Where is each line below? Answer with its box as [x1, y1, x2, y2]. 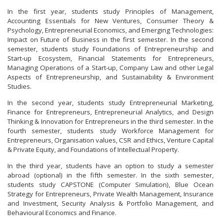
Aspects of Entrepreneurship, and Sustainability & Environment [7, 72, 214, 81]
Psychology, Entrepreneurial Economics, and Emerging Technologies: [7, 25, 214, 35]
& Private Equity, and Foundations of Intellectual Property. [7, 145, 179, 154]
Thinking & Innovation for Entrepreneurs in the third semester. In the [7, 116, 214, 126]
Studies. [7, 81, 32, 91]
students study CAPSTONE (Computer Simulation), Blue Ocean [7, 180, 214, 189]
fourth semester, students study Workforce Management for [7, 126, 214, 135]
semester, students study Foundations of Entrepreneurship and [7, 44, 214, 53]
